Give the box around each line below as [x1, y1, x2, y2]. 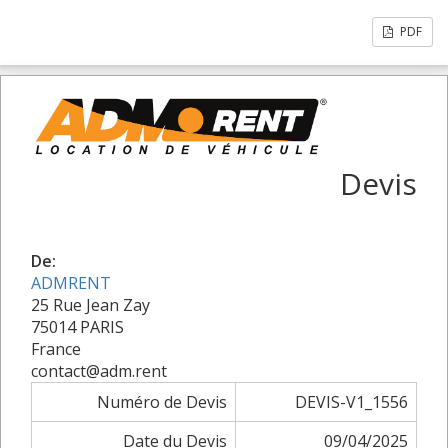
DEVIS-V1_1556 [295, 390, 408, 413]
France [31, 337, 81, 360]
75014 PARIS [31, 315, 124, 338]
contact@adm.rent [31, 359, 167, 382]
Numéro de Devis [97, 390, 227, 413]
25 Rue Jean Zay [31, 293, 150, 316]
